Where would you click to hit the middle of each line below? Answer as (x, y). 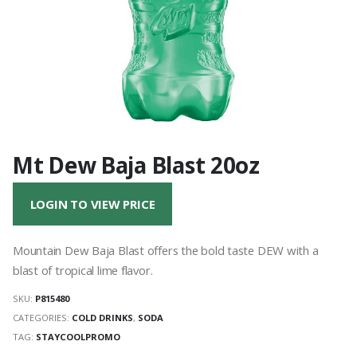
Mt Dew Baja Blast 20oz (136, 165)
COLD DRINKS (102, 318)
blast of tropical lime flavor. (83, 270)
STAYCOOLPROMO (78, 336)
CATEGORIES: (42, 318)
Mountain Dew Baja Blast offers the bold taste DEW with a (166, 250)
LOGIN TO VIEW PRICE (92, 204)
